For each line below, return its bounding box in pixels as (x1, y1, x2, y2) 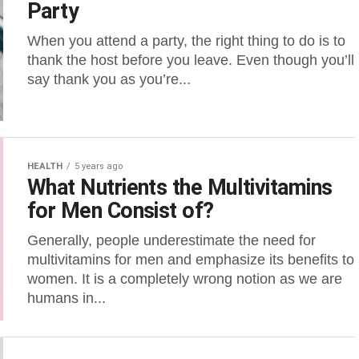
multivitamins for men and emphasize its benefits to (27, 252, 354, 268)
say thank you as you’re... (27, 71, 191, 87)
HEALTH (27, 161, 63, 171)
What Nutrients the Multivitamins (27, 175, 333, 200)
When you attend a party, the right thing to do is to (27, 33, 345, 49)
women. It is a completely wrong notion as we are (27, 271, 342, 287)
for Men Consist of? (27, 198, 214, 224)
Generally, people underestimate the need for (27, 232, 316, 248)
